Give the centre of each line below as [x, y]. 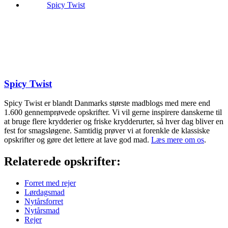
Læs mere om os [178, 140]
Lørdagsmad [45, 192]
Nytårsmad [42, 211]
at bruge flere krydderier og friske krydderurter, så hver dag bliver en [114, 122]
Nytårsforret [44, 202]
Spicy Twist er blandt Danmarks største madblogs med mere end [107, 103]
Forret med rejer [50, 183]
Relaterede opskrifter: [62, 162]
